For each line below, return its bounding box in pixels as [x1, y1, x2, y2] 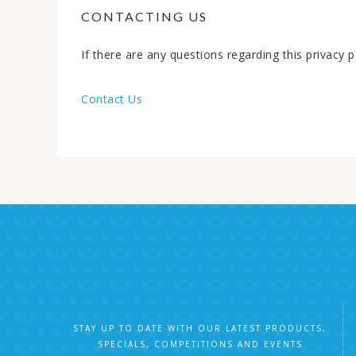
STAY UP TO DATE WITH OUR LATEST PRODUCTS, [73, 323, 327, 334]
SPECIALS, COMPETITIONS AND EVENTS [97, 339, 303, 350]
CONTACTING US [81, 9, 207, 24]
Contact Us [81, 91, 142, 106]
